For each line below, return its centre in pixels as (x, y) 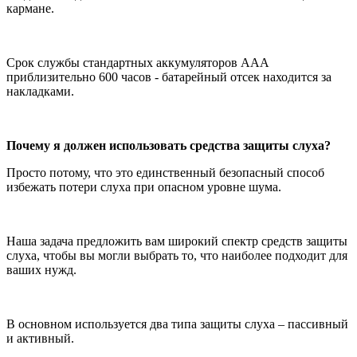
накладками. (40, 91)
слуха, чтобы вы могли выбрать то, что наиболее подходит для (177, 255)
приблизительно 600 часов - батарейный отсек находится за (169, 76)
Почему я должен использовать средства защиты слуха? (169, 145)
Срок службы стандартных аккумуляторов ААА (138, 62)
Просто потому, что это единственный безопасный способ (165, 172)
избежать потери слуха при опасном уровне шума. (144, 186)
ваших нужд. (41, 269)
